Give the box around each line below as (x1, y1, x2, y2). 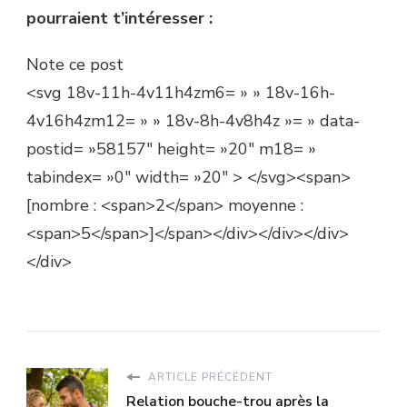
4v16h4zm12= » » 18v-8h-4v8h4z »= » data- (26, 110, 360, 133)
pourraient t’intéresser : (26, 7, 213, 30)
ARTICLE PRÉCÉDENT (144, 370, 273, 385)
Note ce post (26, 54, 124, 76)
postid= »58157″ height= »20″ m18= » (26, 138, 316, 161)
